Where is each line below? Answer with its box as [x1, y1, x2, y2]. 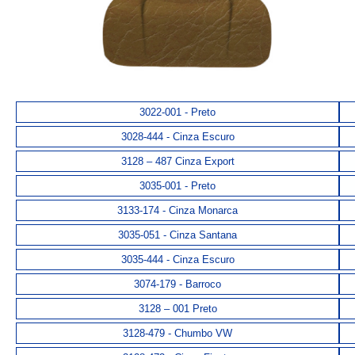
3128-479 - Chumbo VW [123, 327, 232, 340]
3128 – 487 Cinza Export [120, 155, 235, 168]
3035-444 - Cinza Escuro [120, 254, 235, 266]
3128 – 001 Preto [138, 303, 217, 315]
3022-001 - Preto [139, 106, 216, 119]
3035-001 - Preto [139, 180, 216, 193]
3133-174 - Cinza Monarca [117, 204, 238, 217]
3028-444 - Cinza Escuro [120, 131, 235, 143]
